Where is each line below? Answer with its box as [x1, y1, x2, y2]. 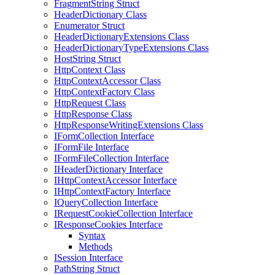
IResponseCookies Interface [54, 219, 163, 230]
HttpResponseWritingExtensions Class [54, 120, 203, 130]
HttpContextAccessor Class [54, 76, 161, 86]
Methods [79, 241, 112, 252]
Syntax [79, 230, 106, 241]
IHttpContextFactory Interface [54, 186, 171, 196]
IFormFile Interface [54, 142, 129, 152]
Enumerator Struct [54, 20, 125, 31]
